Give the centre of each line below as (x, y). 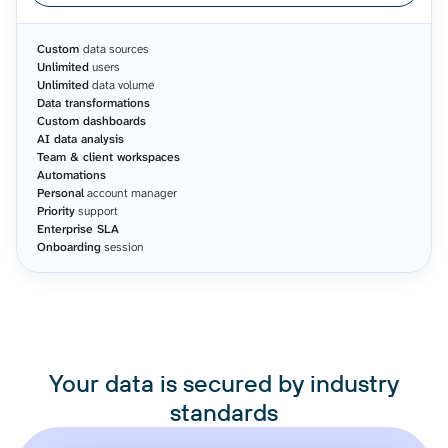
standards (224, 411)
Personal (60, 192)
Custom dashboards (91, 120)
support (98, 210)
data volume (123, 84)
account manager (132, 192)
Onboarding (69, 246)
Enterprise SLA (78, 228)
